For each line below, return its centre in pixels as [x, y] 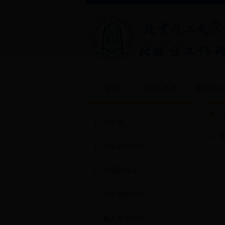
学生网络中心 [124, 195]
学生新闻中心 [124, 146]
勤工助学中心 [124, 219]
